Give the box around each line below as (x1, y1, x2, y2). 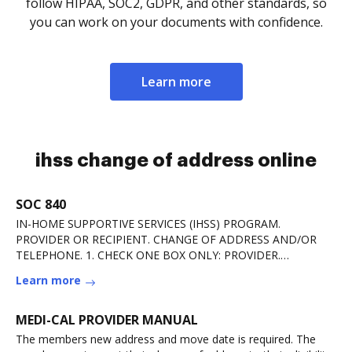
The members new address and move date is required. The (16, 332, 316, 346)
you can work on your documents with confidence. (29, 13, 323, 31)
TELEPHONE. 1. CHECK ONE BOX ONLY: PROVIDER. (16, 247, 280, 262)
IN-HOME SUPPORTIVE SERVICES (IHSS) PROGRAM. (16, 216, 280, 231)
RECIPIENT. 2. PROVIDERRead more (16, 263, 200, 278)
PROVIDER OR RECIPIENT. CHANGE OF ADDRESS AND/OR (16, 232, 317, 247)
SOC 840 (16, 196, 66, 213)
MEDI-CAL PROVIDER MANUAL (16, 311, 198, 328)
